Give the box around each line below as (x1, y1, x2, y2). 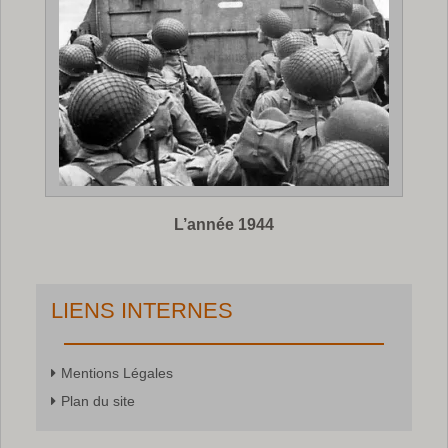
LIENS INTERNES (51, 298, 233, 323)
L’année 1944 (174, 216, 274, 233)
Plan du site (61, 393, 135, 409)
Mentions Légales (61, 365, 173, 381)
